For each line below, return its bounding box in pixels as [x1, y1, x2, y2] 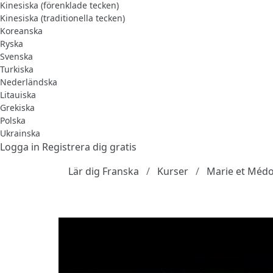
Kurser [157, 164, 188, 178]
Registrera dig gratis [42, 140, 136, 154]
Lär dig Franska [68, 164, 139, 178]
